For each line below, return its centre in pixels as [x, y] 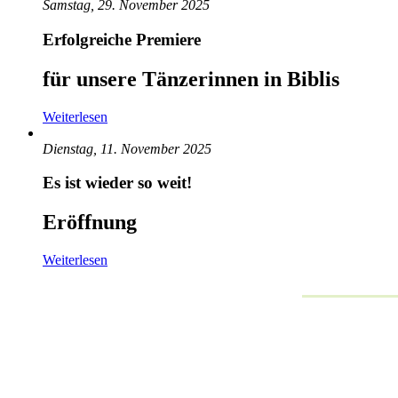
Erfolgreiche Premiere [122, 39]
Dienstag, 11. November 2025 [127, 148]
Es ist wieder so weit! [117, 183]
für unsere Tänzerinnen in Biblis [191, 79]
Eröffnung [90, 223]
